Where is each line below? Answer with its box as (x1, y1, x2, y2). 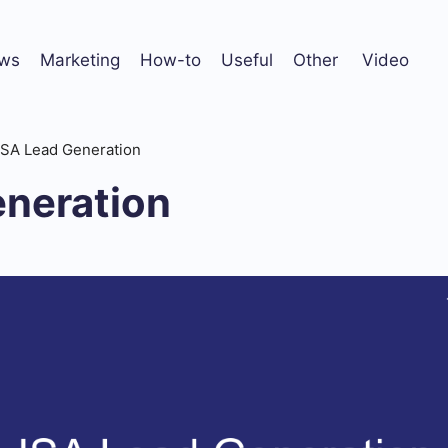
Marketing (40, 49, 120, 70)
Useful (221, 49, 273, 70)
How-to (140, 49, 201, 70)
